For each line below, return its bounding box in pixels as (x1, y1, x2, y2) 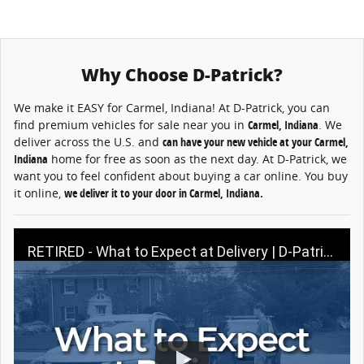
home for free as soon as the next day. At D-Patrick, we (51, 150, 347, 167)
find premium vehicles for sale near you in (14, 116, 248, 132)
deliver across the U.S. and (14, 133, 162, 149)
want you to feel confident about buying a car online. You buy (14, 167, 348, 184)
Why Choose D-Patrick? (81, 64, 283, 85)
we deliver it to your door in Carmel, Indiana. (64, 184, 263, 201)
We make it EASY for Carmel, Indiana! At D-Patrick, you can (14, 99, 330, 115)
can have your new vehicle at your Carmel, (162, 133, 349, 149)
